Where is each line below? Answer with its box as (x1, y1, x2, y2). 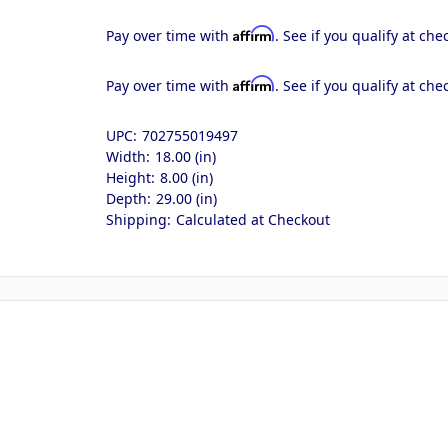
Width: (106, 146, 151, 166)
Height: (106, 167, 156, 187)
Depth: (106, 188, 152, 208)
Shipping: (106, 209, 172, 229)
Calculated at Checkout (176, 209, 331, 229)
